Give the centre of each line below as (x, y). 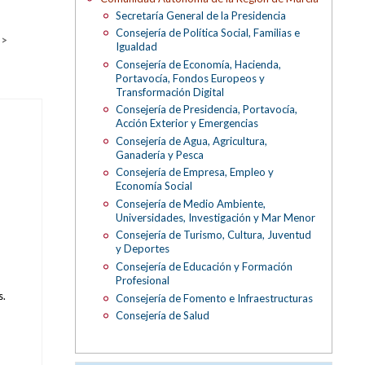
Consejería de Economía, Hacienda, (199, 64)
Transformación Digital (170, 92)
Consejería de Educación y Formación (204, 266)
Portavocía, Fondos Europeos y (191, 78)
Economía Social (154, 186)
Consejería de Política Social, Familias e (208, 33)
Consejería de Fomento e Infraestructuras (215, 298)
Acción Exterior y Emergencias (187, 123)
